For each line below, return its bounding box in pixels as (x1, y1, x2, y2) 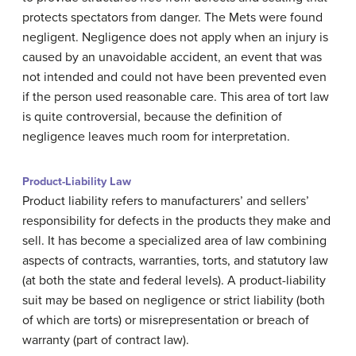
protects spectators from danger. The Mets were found (22, 9, 323, 25)
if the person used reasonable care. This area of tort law (22, 88, 329, 105)
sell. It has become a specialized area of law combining (22, 232, 327, 249)
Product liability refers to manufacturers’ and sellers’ (22, 192, 309, 209)
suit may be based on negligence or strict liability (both (22, 292, 325, 308)
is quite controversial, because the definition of (22, 108, 282, 125)
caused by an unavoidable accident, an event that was (22, 48, 322, 65)
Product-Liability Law (22, 174, 131, 188)
